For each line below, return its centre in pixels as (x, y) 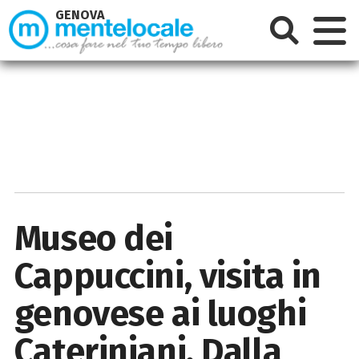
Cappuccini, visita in (167, 276)
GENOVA (81, 15)
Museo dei (94, 238)
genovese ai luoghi (160, 313)
